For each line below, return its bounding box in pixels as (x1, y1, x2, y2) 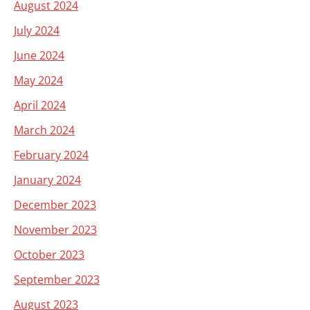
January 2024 (14, 172, 81, 188)
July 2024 (14, 23, 60, 38)
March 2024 (14, 122, 75, 138)
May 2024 (14, 73, 63, 88)
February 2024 (14, 147, 89, 163)
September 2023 (14, 272, 100, 287)
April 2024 (14, 98, 66, 113)
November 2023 (14, 222, 97, 237)
